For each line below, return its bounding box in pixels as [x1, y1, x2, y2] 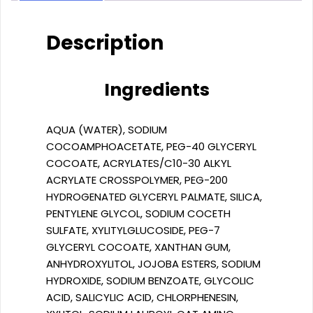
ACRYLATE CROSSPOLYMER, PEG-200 [46, 172, 228, 187]
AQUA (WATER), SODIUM [46, 122, 167, 137]
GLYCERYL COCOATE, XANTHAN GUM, [46, 239, 231, 254]
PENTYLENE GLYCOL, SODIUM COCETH [46, 205, 231, 221]
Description [46, 29, 163, 57]
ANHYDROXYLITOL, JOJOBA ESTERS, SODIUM [46, 256, 261, 271]
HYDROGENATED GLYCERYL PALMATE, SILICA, [46, 189, 262, 204]
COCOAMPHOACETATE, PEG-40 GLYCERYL [46, 138, 256, 154]
